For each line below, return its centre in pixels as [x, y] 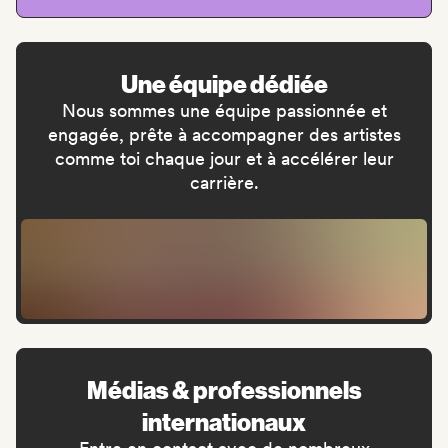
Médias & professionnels [224, 389]
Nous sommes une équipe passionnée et [224, 111]
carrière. [224, 183]
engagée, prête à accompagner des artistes [224, 135]
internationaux [224, 421]
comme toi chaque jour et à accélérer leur [224, 159]
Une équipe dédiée [224, 83]
